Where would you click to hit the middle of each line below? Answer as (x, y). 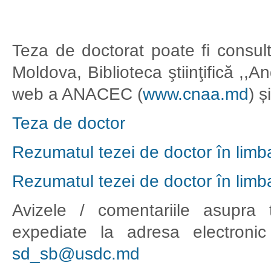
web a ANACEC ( (77, 94)
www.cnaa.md (196, 94)
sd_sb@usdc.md (76, 254)
